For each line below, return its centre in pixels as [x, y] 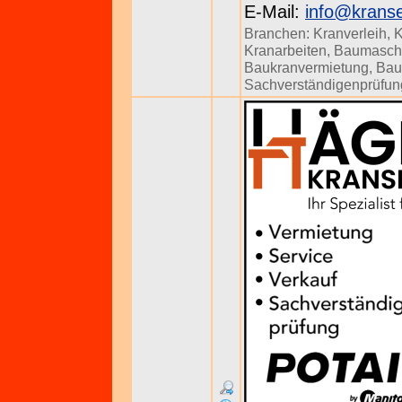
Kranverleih [350, 33]
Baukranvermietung [306, 67]
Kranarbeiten [285, 50]
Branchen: [279, 33]
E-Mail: [275, 12]
